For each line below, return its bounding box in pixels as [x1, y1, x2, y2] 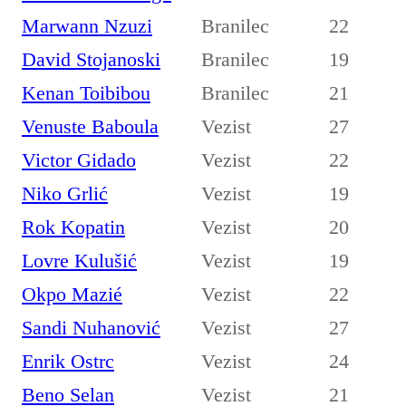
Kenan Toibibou [22, 81, 150, 104]
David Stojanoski [22, 47, 160, 71]
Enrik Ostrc [22, 349, 114, 372]
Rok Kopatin [22, 215, 125, 238]
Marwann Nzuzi [22, 14, 152, 37]
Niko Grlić [22, 181, 108, 205]
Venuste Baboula [22, 114, 159, 138]
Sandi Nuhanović [22, 315, 160, 339]
